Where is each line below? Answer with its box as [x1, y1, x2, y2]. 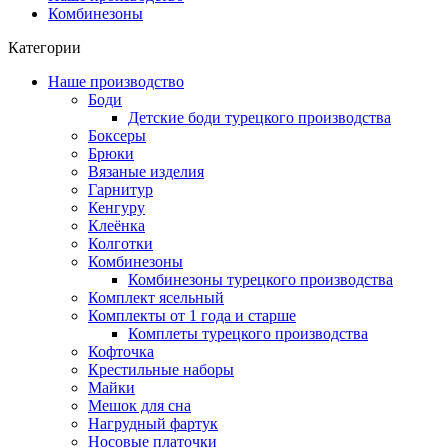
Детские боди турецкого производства [128, 108, 391, 126]
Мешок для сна [88, 396, 191, 414]
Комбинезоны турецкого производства [128, 270, 393, 288]
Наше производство [48, 72, 184, 90]
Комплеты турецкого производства [128, 324, 368, 342]
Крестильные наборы [88, 360, 234, 378]
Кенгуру [88, 198, 145, 216]
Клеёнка [88, 216, 145, 234]
